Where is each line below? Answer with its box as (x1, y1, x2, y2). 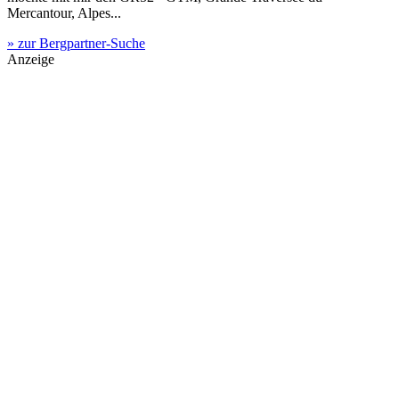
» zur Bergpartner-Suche (7, 35, 145, 51)
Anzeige (7, 51, 54, 67)
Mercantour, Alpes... (7, 4, 121, 20)
